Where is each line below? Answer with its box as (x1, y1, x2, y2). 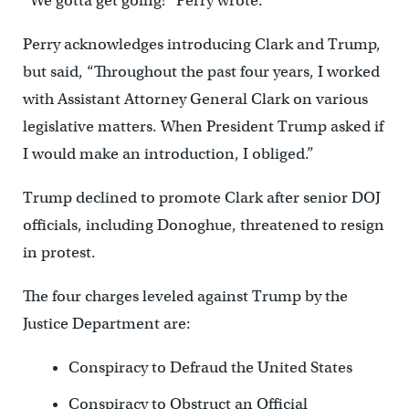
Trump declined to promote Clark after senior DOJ (22, 187, 381, 207)
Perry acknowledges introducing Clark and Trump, (22, 34, 381, 54)
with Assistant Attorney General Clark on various (22, 89, 368, 109)
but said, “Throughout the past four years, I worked (22, 61, 380, 81)
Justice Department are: (22, 313, 191, 333)
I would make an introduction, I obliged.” (22, 143, 314, 163)
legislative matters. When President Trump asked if (22, 116, 383, 136)
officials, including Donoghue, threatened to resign (22, 215, 384, 235)
